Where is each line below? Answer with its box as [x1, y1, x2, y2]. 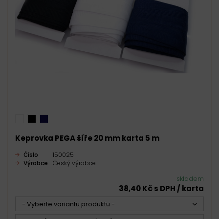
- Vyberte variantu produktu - [22, 199, 115, 209]
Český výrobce [53, 159, 96, 167]
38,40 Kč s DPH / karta [119, 183, 204, 194]
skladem [176, 174, 204, 183]
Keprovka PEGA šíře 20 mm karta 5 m [15, 133, 159, 143]
